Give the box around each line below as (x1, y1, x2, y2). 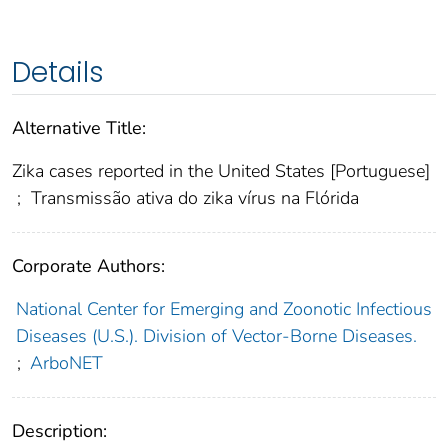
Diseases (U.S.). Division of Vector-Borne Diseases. (15, 323, 417, 348)
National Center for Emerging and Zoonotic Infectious (15, 296, 432, 321)
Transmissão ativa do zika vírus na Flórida (26, 185, 359, 210)
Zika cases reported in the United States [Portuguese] (12, 158, 430, 183)
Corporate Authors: (12, 253, 165, 278)
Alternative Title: (12, 115, 146, 140)
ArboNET (29, 350, 103, 375)
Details (12, 52, 104, 92)
